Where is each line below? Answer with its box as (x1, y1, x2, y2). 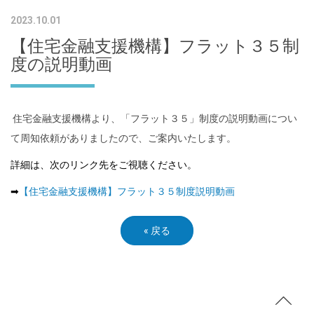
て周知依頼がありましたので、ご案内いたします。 (11, 133, 236, 144)
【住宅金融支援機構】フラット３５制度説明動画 (19, 186, 235, 198)
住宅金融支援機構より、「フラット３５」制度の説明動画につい (13, 114, 297, 125)
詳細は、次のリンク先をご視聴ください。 (11, 160, 197, 171)
